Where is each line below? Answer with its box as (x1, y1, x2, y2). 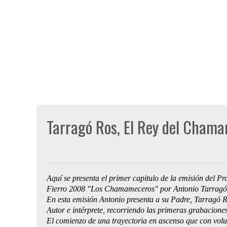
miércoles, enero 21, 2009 (123, 146, 184, 153)
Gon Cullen (82, 146, 109, 153)
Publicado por (47, 146, 82, 153)
